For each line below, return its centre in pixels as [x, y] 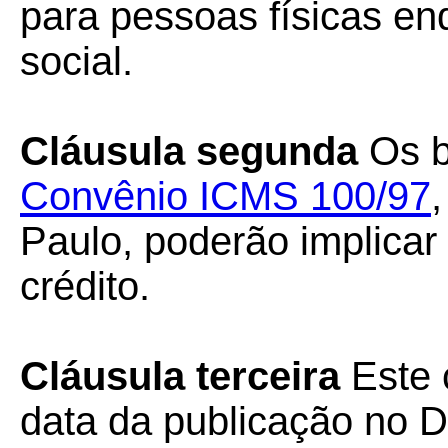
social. [76, 61]
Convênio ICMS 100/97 [225, 196]
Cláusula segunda [189, 151]
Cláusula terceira [180, 376]
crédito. [85, 286]
